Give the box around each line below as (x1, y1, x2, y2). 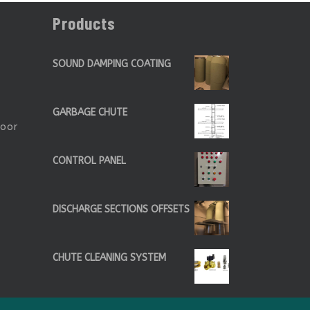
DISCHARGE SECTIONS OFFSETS (53, 203, 190, 215)
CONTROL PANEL (53, 154, 126, 167)
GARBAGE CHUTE (53, 106, 127, 118)
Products (53, 12, 116, 33)
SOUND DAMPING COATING (53, 57, 171, 70)
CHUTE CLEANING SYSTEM (53, 251, 166, 264)
